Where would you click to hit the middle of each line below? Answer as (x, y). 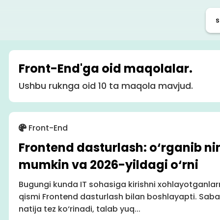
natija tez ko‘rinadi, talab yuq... (79, 209)
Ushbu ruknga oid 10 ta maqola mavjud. (106, 86)
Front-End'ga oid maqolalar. (105, 69)
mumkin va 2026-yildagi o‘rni (108, 165)
